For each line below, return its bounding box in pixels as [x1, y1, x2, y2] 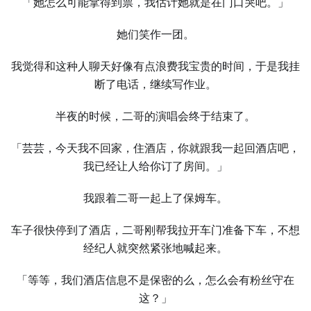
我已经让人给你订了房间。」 [83, 160, 228, 173]
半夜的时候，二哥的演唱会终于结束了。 [56, 110, 255, 123]
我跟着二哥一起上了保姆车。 [83, 192, 228, 205]
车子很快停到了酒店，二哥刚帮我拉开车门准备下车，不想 [11, 224, 300, 237]
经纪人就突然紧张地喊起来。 [83, 242, 228, 255]
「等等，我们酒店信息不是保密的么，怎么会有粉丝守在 [17, 274, 294, 287]
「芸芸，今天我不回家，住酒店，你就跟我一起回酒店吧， [11, 142, 300, 155]
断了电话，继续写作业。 [94, 78, 217, 91]
